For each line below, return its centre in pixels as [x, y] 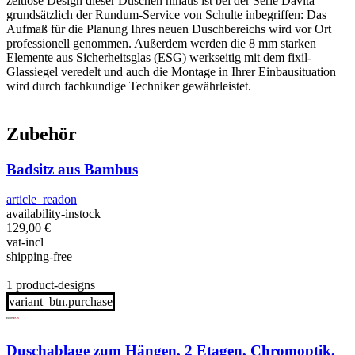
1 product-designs [51, 285]
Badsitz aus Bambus [72, 169]
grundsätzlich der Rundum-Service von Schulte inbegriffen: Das [166, 14]
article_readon [42, 200]
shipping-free [39, 257]
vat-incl [25, 242]
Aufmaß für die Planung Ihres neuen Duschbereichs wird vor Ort [169, 29]
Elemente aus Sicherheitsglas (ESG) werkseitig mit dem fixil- [159, 57]
